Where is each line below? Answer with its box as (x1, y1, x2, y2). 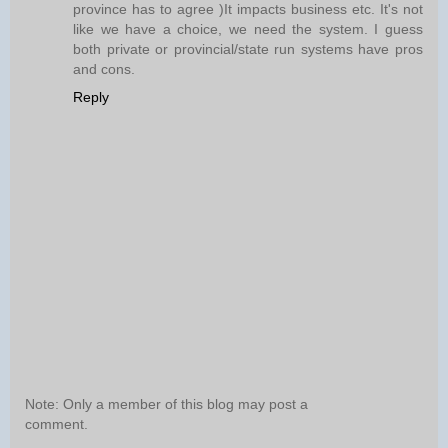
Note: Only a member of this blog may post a (25, 396, 308, 413)
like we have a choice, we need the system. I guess (73, 20, 423, 37)
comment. (25, 416, 88, 433)
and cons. (73, 60, 135, 77)
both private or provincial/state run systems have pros (73, 40, 423, 57)
